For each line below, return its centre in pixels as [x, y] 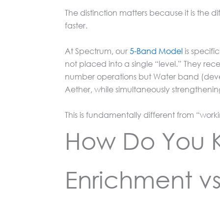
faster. [76, 25]
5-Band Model [156, 51]
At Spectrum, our [97, 51]
